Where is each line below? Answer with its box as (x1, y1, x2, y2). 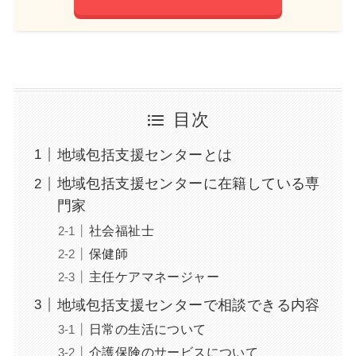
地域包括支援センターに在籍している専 (56, 176, 320, 192)
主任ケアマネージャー (88, 269, 219, 284)
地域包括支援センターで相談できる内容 (56, 296, 320, 313)
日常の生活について (88, 321, 207, 336)
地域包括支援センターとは (56, 146, 233, 163)
